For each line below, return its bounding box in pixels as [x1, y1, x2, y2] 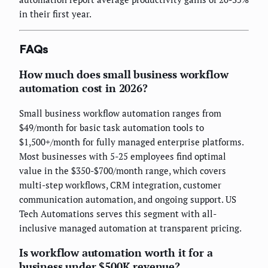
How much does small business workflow [19, 66, 229, 81]
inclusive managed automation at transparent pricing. [19, 221, 242, 234]
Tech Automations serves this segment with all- [19, 207, 217, 220]
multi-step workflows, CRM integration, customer [19, 178, 221, 191]
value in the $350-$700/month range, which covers [19, 164, 226, 176]
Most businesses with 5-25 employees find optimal [19, 150, 226, 162]
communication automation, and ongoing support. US [19, 193, 236, 205]
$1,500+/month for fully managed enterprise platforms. [19, 135, 243, 148]
